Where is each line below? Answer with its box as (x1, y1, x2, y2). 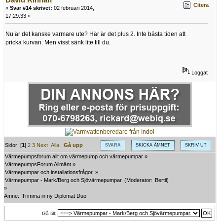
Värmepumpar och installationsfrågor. (5, 169, 94, 176)
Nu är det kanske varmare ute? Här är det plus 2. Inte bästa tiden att (5, 30, 185, 37)
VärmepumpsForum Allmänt (5, 161, 71, 168)
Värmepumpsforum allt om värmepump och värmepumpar (5, 153, 143, 160)
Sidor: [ (5, 142, 22, 148)
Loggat (190, 69, 208, 75)
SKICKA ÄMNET (135, 143, 170, 147)
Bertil (155, 177, 167, 184)
